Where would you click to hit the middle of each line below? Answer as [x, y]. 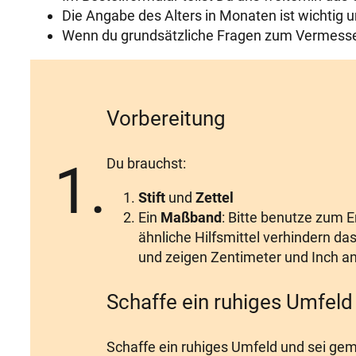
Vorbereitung [166, 119]
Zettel [215, 198]
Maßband [191, 218]
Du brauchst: [146, 164]
